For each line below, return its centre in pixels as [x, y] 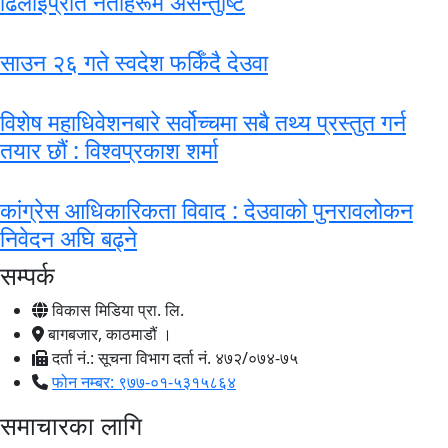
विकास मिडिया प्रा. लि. [116, 310]
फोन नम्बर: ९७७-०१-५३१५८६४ [144, 382]
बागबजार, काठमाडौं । [108, 334]
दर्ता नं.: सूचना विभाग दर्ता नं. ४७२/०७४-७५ [173, 358]
